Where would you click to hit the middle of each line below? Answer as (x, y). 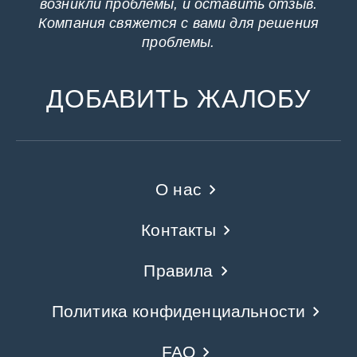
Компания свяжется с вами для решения (178, 24)
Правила (178, 271)
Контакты (178, 230)
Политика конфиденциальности (178, 312)
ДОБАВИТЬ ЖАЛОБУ (178, 99)
